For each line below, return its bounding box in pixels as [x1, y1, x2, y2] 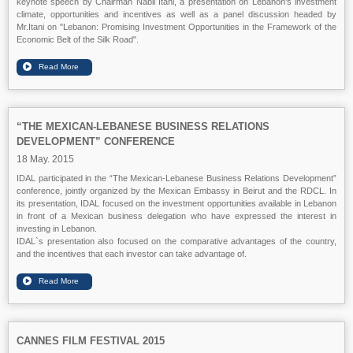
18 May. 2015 [17, 154, 74, 165]
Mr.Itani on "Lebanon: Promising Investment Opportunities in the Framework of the [17, 22, 336, 32]
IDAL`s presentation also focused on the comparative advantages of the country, [17, 236, 336, 246]
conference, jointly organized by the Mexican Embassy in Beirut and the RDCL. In [17, 186, 336, 195]
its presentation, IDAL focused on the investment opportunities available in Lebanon [17, 199, 336, 208]
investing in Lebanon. [17, 224, 97, 233]
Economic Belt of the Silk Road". [17, 35, 139, 44]
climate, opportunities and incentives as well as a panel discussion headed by [17, 9, 336, 19]
